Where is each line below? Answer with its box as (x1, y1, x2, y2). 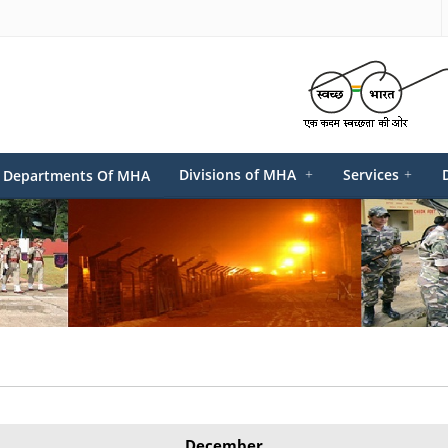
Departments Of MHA (3, 166, 150, 185)
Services (343, 165, 399, 184)
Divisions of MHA (179, 165, 300, 184)
